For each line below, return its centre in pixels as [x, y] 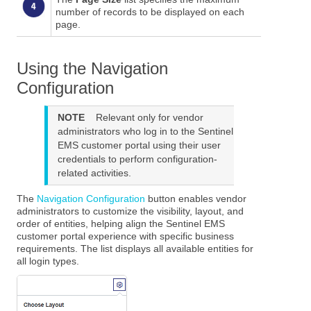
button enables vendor [196, 199]
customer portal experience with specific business [126, 236]
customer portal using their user [149, 145]
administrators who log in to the [127, 132]
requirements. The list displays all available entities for [135, 249]
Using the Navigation [93, 68]
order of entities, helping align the [92, 224]
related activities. [94, 173]
